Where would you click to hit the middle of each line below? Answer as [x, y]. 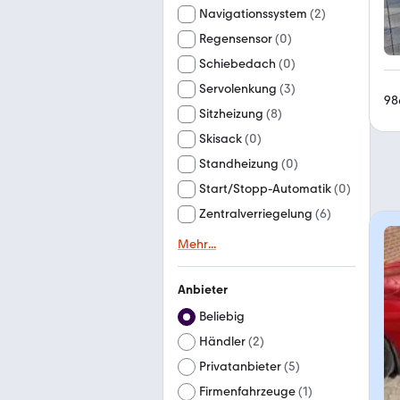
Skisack [221, 139]
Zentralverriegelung [256, 214]
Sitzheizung [231, 114]
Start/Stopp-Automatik [265, 189]
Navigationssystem [253, 14]
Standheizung [239, 164]
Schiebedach [237, 64]
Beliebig [222, 317]
